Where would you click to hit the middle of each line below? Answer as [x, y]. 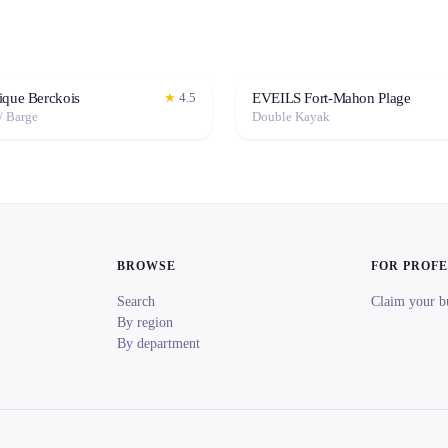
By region [144, 322]
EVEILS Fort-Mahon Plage [331, 97]
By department [158, 343]
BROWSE [146, 266]
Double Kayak [291, 116]
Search [135, 301]
